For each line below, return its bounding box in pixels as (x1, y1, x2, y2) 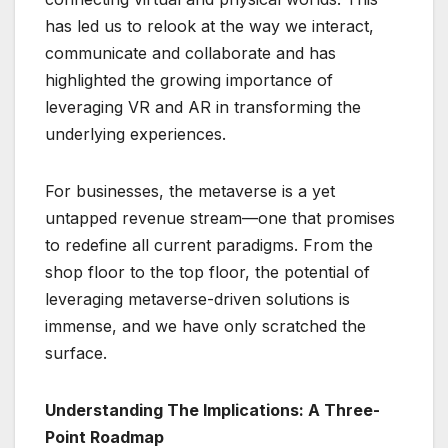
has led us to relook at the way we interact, (45, 15, 374, 36)
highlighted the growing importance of (45, 69, 333, 90)
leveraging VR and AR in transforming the (45, 96, 361, 117)
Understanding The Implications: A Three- (45, 399, 380, 420)
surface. (45, 342, 107, 363)
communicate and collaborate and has (45, 42, 336, 63)
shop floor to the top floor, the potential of (45, 261, 370, 282)
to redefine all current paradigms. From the (45, 234, 373, 255)
